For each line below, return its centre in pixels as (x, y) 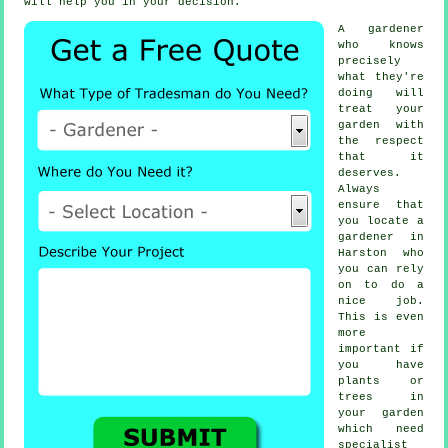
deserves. (370, 173)
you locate (377, 221)
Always (359, 189)
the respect (381, 141)
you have (381, 365)
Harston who (381, 253)
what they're (381, 77)
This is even (381, 317)
